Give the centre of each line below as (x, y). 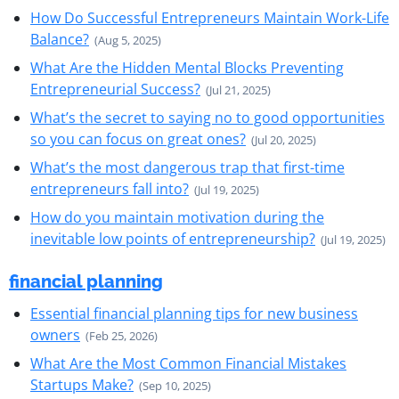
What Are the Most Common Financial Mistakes (188, 363)
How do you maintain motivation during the (177, 217)
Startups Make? (82, 385)
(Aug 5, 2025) (128, 40)
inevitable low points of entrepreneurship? (173, 239)
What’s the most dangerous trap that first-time (187, 167)
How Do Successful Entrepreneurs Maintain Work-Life (210, 18)
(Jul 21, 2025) (238, 90)
